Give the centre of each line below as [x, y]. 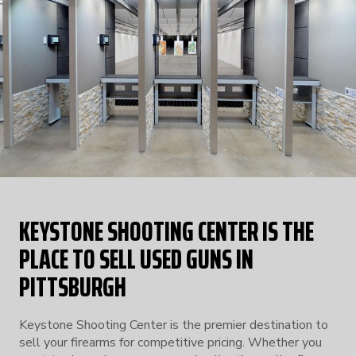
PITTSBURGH [73, 286]
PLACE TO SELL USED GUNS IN [136, 258]
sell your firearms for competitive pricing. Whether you [170, 342]
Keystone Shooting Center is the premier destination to [174, 325]
